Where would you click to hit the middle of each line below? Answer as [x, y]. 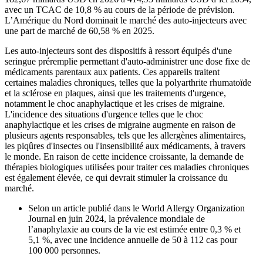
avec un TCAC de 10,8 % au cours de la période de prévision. [120, 10]
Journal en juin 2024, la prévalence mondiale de [117, 219]
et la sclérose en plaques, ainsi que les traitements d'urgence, [115, 93]
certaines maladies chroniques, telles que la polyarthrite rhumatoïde [128, 83]
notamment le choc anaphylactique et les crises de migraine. [115, 104]
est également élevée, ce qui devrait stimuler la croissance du [116, 178]
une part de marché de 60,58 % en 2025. [80, 31]
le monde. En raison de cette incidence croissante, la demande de [124, 157]
